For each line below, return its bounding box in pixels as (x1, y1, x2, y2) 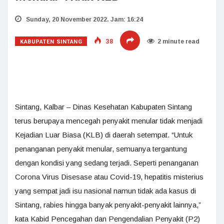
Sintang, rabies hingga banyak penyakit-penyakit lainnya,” (15, 200, 201, 209)
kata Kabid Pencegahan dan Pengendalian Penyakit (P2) (15, 214, 200, 223)
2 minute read (157, 38, 200, 45)
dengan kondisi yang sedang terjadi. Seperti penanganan (15, 158, 198, 167)
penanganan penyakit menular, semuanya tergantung (15, 144, 187, 153)
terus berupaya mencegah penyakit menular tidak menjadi (15, 116, 202, 125)
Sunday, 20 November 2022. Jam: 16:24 (24, 16, 143, 23)
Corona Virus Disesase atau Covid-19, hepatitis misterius (15, 172, 203, 181)
